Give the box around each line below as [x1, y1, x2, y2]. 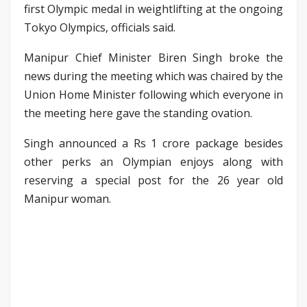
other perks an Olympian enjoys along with [24, 153, 283, 169]
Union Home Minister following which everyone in [24, 86, 283, 102]
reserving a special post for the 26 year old [24, 172, 283, 188]
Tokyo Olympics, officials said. [24, 19, 175, 35]
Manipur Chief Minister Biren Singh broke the [24, 49, 283, 65]
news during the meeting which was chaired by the [24, 68, 283, 84]
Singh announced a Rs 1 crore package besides [24, 135, 283, 151]
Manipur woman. [24, 191, 111, 206]
